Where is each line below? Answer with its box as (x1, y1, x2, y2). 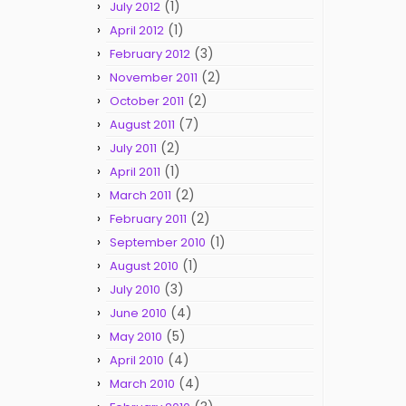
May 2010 (110, 328, 162, 345)
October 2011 (110, 92, 184, 110)
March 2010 (110, 375, 175, 392)
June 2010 (110, 304, 167, 322)
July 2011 (110, 140, 157, 157)
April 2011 (110, 163, 160, 180)
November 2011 (110, 69, 198, 86)
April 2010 (110, 352, 164, 369)
